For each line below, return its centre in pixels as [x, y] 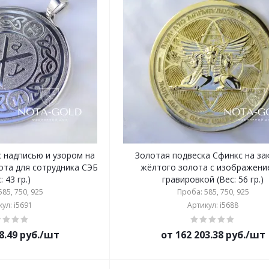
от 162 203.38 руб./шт [213, 235]
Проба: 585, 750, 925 [213, 192]
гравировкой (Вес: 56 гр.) [213, 179]
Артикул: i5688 [213, 205]
